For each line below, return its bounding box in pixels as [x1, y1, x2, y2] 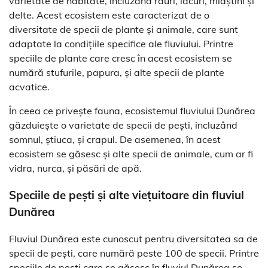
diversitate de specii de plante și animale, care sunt [9, 23, 238, 36]
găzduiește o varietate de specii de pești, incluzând [9, 119, 237, 132]
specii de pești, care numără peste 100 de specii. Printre [9, 246, 259, 259]
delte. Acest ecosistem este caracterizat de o [9, 9, 209, 22]
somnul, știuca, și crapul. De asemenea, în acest [9, 133, 221, 146]
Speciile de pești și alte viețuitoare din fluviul [9, 188, 244, 203]
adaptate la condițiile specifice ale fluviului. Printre [9, 38, 233, 50]
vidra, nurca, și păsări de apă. [9, 162, 142, 175]
